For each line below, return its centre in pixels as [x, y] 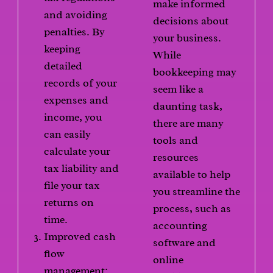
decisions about [191, 21]
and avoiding [76, 15]
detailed [63, 66]
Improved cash [80, 237]
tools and [175, 140]
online [168, 260]
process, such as [192, 208]
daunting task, [188, 106]
